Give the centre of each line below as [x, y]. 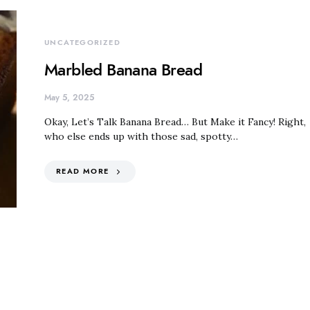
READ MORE [83, 171]
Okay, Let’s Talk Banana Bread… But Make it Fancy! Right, [175, 121]
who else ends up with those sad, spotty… [141, 136]
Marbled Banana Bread [123, 69]
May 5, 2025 [69, 97]
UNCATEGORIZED [82, 42]
